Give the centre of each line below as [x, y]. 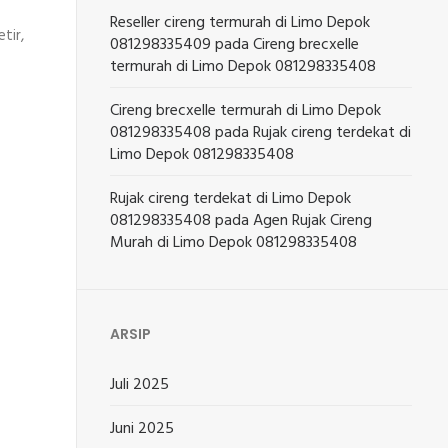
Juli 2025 [140, 385]
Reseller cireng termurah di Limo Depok [240, 23]
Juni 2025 [142, 429]
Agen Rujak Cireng [313, 221]
